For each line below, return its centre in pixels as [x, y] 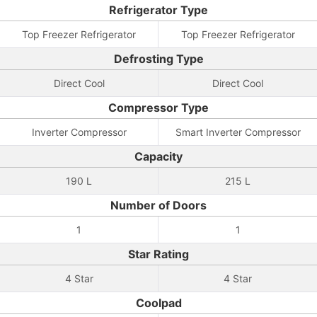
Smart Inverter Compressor [238, 132]
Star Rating [158, 254]
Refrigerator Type [158, 10]
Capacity [158, 156]
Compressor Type [158, 108]
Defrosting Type [158, 59]
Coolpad [158, 303]
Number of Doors [158, 205]
